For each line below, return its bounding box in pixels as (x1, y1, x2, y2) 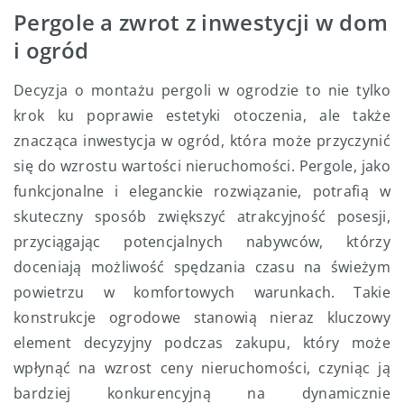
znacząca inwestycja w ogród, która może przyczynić (14, 131, 390, 151)
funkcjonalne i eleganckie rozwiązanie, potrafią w (14, 181, 390, 202)
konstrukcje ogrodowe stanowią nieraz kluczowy (14, 308, 390, 328)
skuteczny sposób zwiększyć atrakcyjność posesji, (14, 207, 390, 227)
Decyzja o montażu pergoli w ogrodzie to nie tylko (14, 80, 390, 101)
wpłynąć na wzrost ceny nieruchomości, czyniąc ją (14, 358, 390, 379)
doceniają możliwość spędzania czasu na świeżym (14, 257, 390, 278)
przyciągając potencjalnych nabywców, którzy (14, 232, 390, 252)
